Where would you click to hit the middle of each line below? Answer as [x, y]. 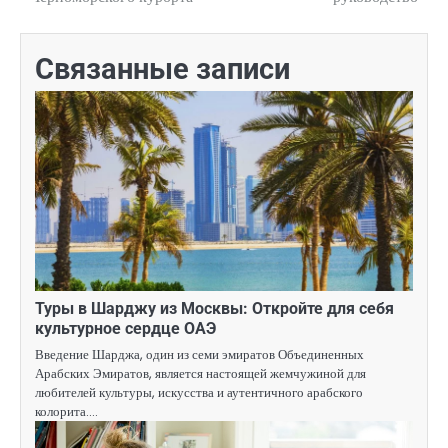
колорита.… [66, 412]
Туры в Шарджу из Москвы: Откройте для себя [214, 309]
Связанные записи [162, 69]
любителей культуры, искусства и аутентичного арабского [199, 393]
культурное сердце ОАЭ [125, 329]
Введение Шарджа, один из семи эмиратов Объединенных [199, 355]
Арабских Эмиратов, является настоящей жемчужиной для [200, 374]
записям [67, 26]
